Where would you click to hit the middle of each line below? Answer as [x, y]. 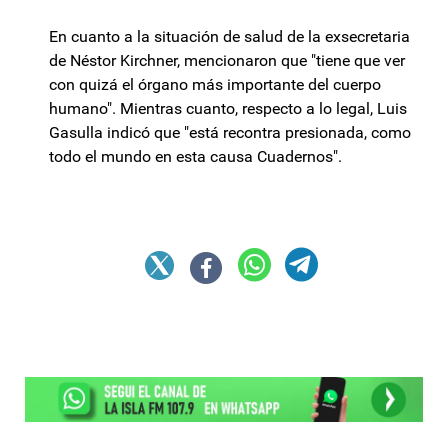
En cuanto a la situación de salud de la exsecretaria [229, 36]
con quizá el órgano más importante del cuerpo [215, 84]
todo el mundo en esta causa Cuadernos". [195, 156]
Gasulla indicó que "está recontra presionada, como [230, 132]
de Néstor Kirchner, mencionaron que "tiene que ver [227, 60]
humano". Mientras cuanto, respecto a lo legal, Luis [228, 108]
